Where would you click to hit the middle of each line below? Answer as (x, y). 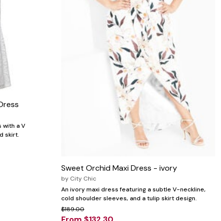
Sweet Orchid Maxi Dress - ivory (119, 168)
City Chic (83, 179)
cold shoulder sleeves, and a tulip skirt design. (129, 199)
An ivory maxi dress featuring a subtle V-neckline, (133, 190)
